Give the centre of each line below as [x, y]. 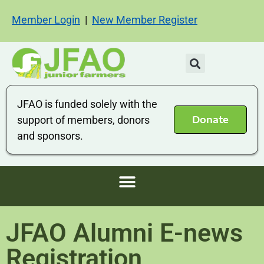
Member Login [46, 20]
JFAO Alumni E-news [124, 233]
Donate [210, 120]
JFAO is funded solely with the [88, 104]
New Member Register [145, 20]
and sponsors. [50, 136]
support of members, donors [84, 120]
